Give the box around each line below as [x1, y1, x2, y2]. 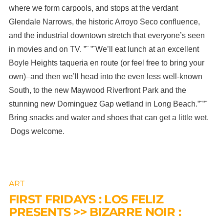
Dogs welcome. [8, 127, 65, 135]
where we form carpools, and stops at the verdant [8, 3, 178, 12]
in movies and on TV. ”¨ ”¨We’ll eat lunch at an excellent [8, 44, 199, 53]
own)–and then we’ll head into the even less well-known [8, 72, 202, 81]
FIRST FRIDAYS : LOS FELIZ [8, 192, 163, 207]
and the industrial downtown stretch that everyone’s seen [8, 31, 205, 40]
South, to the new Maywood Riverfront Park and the [8, 86, 186, 94]
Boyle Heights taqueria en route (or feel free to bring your [8, 58, 204, 67]
